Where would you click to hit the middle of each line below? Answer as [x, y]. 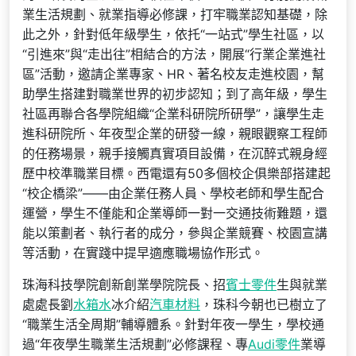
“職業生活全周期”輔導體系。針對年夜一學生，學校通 [173, 324]
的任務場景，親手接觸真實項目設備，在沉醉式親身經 [175, 153]
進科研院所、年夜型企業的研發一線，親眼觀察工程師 [175, 133]
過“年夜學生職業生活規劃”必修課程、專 [135, 344]
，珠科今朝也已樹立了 [264, 304]
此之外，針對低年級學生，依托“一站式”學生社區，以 [173, 34]
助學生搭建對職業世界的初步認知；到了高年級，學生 [175, 94]
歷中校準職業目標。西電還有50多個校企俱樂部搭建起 [176, 173]
